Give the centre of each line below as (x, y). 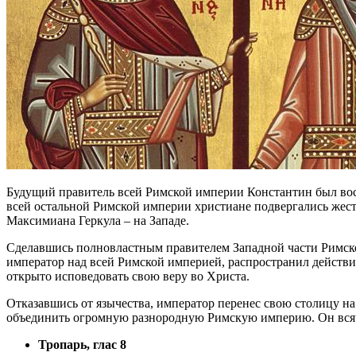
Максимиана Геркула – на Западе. (98, 220)
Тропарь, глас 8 (82, 344)
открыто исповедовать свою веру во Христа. (128, 276)
